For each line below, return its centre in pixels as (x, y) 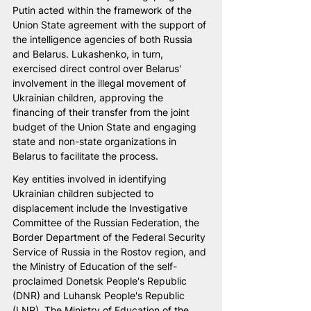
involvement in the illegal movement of (101, 83)
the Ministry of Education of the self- (95, 266)
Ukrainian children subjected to (84, 193)
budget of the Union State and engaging (106, 126)
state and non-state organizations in (96, 141)
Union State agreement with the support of (111, 24)
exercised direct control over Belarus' (98, 68)
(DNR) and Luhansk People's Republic (100, 295)
